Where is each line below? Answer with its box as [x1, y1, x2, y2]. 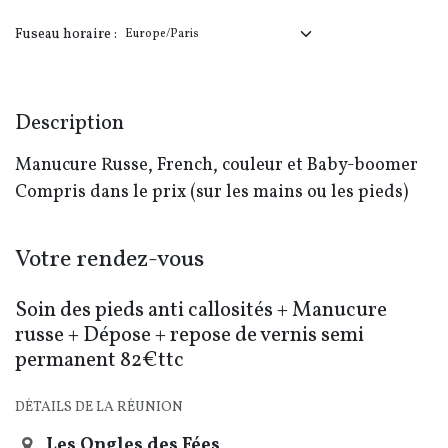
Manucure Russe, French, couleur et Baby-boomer [15, 153, 418, 178]
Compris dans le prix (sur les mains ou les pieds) [15, 180, 408, 205]
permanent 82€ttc [15, 346, 184, 375]
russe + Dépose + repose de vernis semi [15, 321, 364, 350]
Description [15, 109, 124, 138]
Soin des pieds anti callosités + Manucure [15, 296, 387, 325]
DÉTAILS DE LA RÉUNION [15, 398, 183, 417]
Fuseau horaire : [15, 24, 117, 44]
